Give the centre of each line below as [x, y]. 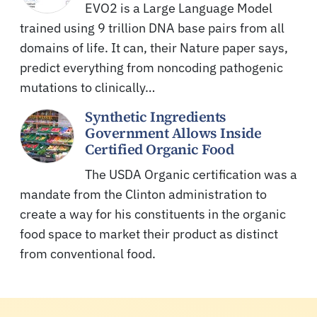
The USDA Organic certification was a [191, 174]
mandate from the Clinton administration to [143, 194]
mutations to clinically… [87, 87]
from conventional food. [88, 253]
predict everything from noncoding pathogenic [151, 67]
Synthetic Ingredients [156, 116]
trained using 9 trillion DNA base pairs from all [152, 28]
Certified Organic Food [159, 149]
